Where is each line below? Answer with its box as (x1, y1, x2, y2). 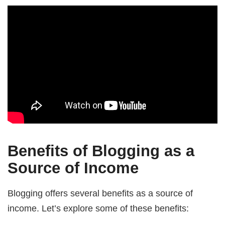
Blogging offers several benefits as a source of (8, 188, 193, 199)
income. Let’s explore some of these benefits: (8, 203, 189, 214)
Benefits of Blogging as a (8, 142, 195, 160)
